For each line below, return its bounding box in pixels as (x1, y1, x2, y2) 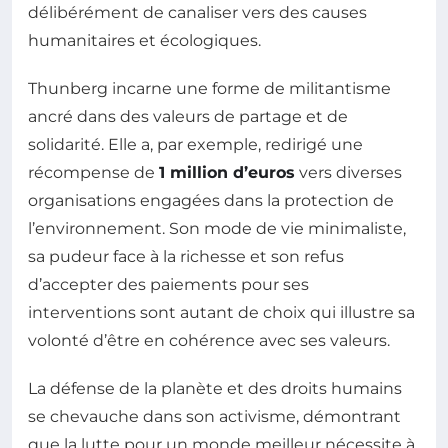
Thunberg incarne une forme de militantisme (28, 78, 391, 98)
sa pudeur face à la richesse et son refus (28, 246, 344, 266)
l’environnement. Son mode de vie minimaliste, (28, 218, 406, 238)
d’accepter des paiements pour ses (28, 274, 309, 294)
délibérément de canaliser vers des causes (28, 2, 367, 22)
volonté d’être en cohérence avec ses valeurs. (28, 330, 390, 350)
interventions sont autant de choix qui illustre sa (28, 302, 415, 322)
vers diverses (295, 162, 402, 182)
